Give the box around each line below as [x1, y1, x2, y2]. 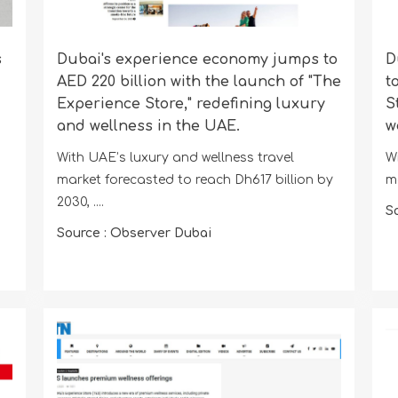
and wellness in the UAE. [56, 117, 240, 134]
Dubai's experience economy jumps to [56, 51, 338, 68]
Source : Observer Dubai [56, 226, 211, 240]
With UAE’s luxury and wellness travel [56, 150, 294, 164]
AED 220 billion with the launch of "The [56, 73, 341, 90]
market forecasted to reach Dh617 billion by [56, 172, 333, 187]
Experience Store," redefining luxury [56, 95, 325, 112]
